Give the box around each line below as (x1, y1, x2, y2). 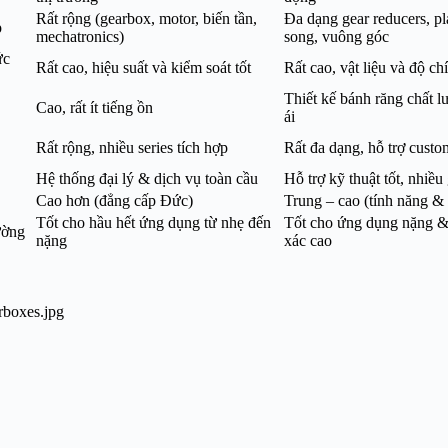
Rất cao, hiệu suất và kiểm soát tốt (36, 59, 251, 77)
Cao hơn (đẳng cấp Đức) (36, 192, 193, 210)
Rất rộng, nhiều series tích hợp (36, 139, 228, 157)
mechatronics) (36, 28, 124, 46)
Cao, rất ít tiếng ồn (36, 99, 153, 117)
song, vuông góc (284, 28, 389, 46)
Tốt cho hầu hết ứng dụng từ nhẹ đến (36, 214, 271, 232)
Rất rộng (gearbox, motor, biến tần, (36, 10, 257, 28)
